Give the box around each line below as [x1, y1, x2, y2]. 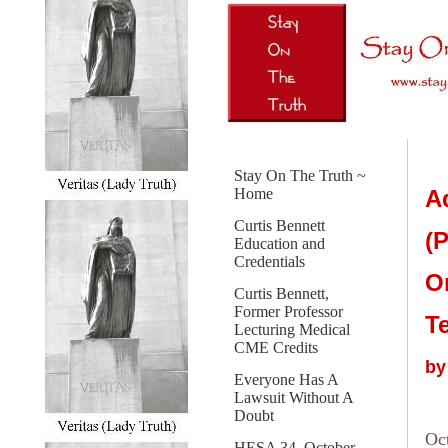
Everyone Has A [234, 371, 338, 388]
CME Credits [234, 339, 318, 356]
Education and [234, 235, 325, 252]
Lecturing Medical [234, 321, 350, 338]
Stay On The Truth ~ [234, 167, 366, 184]
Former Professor [234, 303, 343, 320]
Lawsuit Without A [234, 389, 353, 406]
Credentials [234, 253, 305, 270]
